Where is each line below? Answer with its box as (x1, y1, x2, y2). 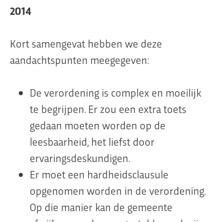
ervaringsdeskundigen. (30, 151, 130, 165)
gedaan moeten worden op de (30, 118, 166, 132)
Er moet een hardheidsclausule (30, 167, 168, 181)
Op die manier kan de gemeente (30, 200, 172, 214)
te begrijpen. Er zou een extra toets (30, 102, 186, 116)
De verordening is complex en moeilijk (30, 85, 201, 100)
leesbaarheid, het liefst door (30, 134, 155, 149)
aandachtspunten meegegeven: (10, 53, 149, 67)
